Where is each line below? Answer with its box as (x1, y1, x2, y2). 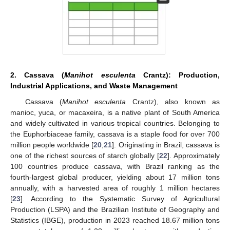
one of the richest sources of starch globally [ (10, 151, 160, 160)
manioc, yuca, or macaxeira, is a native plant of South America (10, 108, 220, 117)
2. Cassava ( (10, 70, 65, 79)
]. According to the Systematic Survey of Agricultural (21, 194, 220, 203)
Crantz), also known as (126, 97, 220, 106)
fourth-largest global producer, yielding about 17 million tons (10, 172, 220, 181)
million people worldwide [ (10, 140, 94, 149)
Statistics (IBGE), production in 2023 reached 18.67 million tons (10, 216, 220, 224)
